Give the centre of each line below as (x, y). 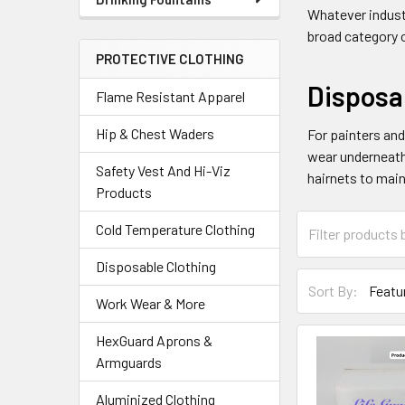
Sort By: (334, 291)
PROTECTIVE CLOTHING (170, 59)
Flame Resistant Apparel (170, 96)
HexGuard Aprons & (154, 340)
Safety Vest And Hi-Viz (163, 170)
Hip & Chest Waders (155, 133)
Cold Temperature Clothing (175, 229)
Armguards (129, 362)
